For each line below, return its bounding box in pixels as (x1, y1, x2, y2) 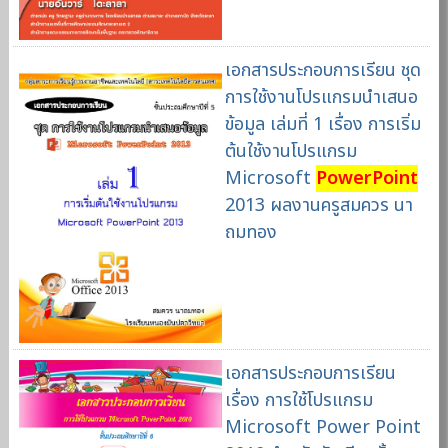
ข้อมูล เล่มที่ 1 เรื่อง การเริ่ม (224, 111, 421, 139)
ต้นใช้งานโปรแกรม (224, 138, 357, 166)
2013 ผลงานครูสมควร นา (224, 192, 413, 220)
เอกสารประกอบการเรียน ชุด (224, 57, 421, 85)
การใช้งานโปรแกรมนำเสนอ (224, 84, 418, 112)
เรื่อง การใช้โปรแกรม (224, 387, 373, 415)
